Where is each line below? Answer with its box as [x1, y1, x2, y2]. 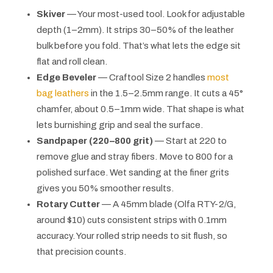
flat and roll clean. [36, 57, 107, 67]
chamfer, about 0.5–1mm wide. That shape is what [36, 104, 244, 115]
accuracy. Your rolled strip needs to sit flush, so [36, 231, 227, 241]
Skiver [36, 9, 65, 19]
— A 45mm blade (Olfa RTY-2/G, [99, 199, 236, 210]
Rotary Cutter [36, 199, 100, 210]
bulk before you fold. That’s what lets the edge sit [36, 41, 241, 51]
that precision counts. [36, 247, 126, 257]
